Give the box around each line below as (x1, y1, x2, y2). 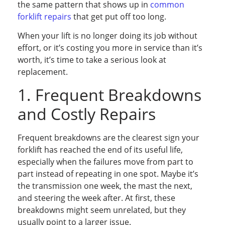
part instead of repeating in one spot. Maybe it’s (18, 168, 198, 179)
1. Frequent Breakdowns (18, 83, 201, 105)
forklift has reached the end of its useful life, (18, 144, 183, 155)
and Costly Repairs (18, 102, 156, 125)
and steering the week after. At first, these (18, 192, 175, 203)
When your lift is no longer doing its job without (18, 30, 197, 42)
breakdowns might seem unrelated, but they (18, 204, 186, 215)
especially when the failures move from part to (18, 156, 193, 167)
